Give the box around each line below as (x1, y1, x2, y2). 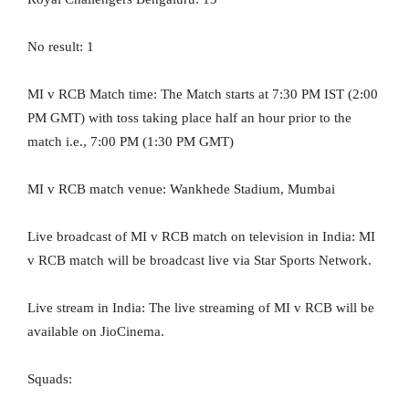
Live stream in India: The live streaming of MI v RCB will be (27, 300, 374, 316)
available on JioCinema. (27, 324, 164, 340)
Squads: (27, 372, 72, 387)
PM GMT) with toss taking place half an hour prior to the (27, 110, 351, 126)
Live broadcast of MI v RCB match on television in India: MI (27, 229, 375, 245)
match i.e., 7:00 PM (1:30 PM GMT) (27, 134, 234, 150)
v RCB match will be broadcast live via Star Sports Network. (27, 253, 372, 268)
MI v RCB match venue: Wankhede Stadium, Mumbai (27, 182, 335, 197)
